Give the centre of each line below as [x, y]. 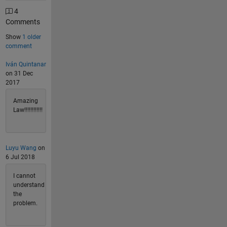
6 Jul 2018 [20, 157]
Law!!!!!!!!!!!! [28, 110]
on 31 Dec [19, 73]
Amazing [25, 101]
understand [29, 185]
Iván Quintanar [26, 64]
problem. [25, 203]
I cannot [24, 176]
